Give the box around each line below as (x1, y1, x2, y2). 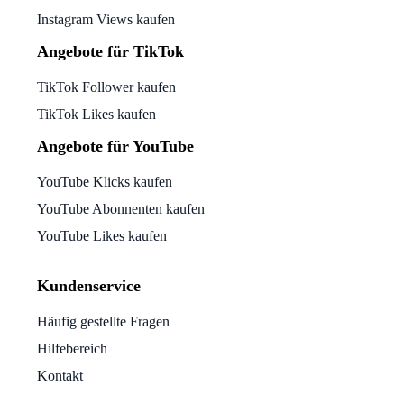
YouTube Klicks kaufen (37, 173, 172, 189)
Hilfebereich (37, 340, 107, 356)
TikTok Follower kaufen (37, 78, 176, 95)
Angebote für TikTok (37, 41, 184, 60)
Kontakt (37, 367, 83, 383)
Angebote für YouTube (37, 136, 194, 155)
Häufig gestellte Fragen (37, 313, 170, 329)
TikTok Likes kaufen (37, 106, 156, 122)
